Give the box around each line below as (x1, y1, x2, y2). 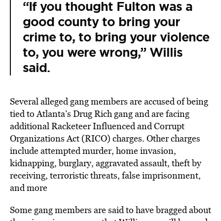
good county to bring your (23, 14, 180, 30)
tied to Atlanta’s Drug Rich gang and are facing (10, 108, 189, 120)
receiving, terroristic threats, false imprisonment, (10, 169, 201, 182)
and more (10, 182, 47, 194)
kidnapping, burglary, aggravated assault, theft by (10, 157, 201, 169)
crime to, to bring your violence (23, 29, 209, 45)
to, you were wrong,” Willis (23, 44, 183, 61)
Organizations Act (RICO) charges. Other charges (10, 132, 200, 145)
